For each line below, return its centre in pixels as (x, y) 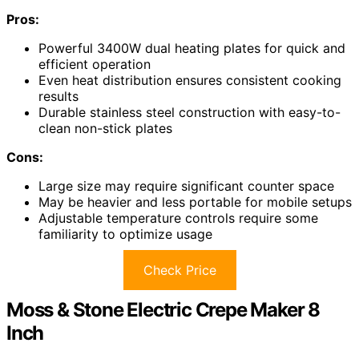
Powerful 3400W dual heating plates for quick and (192, 48)
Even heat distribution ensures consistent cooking (190, 81)
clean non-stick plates (105, 129)
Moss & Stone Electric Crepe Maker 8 (163, 310)
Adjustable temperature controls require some (178, 218)
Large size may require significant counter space (186, 186)
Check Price (179, 270)
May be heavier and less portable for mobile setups (195, 202)
